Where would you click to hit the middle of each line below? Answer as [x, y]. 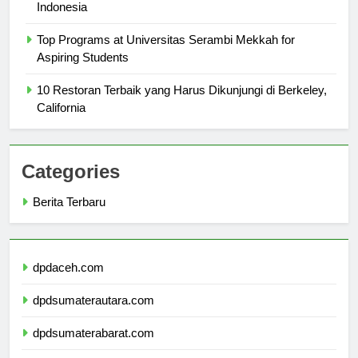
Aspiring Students [83, 72]
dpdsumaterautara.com [93, 315]
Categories [71, 186]
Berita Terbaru [69, 217]
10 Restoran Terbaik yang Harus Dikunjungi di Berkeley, [182, 105]
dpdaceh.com [68, 282]
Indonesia [62, 22]
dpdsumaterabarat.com [93, 348]
